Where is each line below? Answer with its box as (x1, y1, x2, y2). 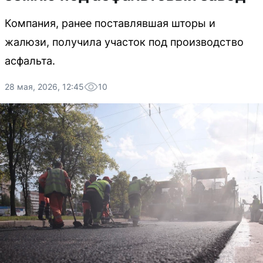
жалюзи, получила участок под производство (5, 36, 244, 48)
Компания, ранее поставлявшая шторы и (5, 17, 215, 29)
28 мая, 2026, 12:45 (5, 82, 84, 92)
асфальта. (5, 55, 55, 67)
